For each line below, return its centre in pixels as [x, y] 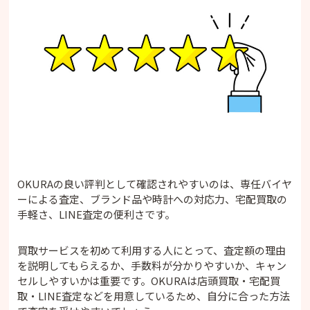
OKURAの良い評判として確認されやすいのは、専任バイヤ [155, 183]
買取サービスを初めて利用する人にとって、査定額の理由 [152, 250]
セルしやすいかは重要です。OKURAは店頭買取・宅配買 [149, 280]
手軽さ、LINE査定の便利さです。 [97, 214]
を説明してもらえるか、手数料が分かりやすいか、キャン [152, 265]
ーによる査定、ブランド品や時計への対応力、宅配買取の [153, 199]
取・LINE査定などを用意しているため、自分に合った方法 [154, 295]
